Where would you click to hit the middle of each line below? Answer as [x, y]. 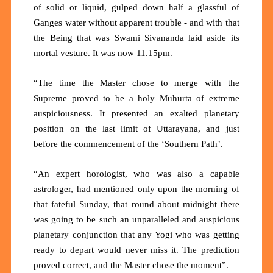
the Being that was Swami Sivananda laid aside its [136, 37]
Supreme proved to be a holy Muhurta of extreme [136, 98]
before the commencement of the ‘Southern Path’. [130, 144]
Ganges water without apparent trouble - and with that [136, 22]
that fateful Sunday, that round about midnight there [136, 204]
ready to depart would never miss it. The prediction [136, 250]
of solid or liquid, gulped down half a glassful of [136, 7]
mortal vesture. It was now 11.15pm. [105, 53]
